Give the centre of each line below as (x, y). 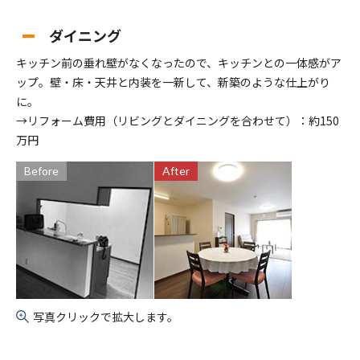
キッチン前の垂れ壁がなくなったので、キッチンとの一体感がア (179, 63)
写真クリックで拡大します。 (106, 317)
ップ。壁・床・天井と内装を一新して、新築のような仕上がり (173, 82)
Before (41, 171)
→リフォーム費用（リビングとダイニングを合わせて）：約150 (178, 121)
